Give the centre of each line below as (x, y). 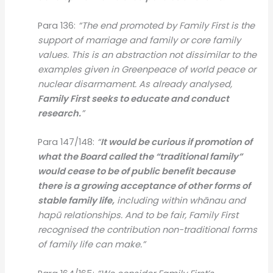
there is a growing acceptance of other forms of (144, 186)
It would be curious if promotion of (177, 142)
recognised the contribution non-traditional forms (148, 230)
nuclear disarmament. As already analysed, (135, 84)
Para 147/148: (68, 142)
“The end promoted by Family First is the (167, 25)
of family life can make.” (92, 245)
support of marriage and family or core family (140, 40)
